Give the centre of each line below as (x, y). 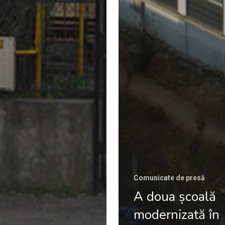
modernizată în (177, 214)
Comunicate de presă (169, 178)
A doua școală (175, 196)
